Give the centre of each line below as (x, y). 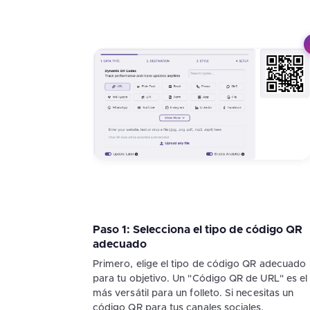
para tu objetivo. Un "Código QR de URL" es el (200, 279)
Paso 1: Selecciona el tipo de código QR (198, 229)
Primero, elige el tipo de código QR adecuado (200, 264)
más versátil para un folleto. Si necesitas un (193, 293)
